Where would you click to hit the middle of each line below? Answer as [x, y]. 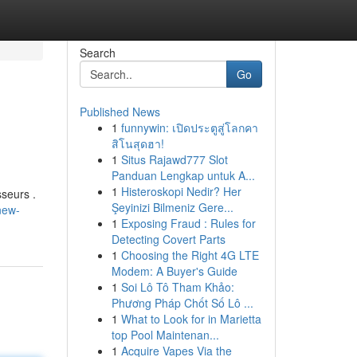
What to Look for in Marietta [191, 319]
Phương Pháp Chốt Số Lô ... [182, 303]
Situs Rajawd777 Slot [174, 159]
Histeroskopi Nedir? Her [181, 191]
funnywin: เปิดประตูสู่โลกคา [189, 127]
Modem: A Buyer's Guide [174, 271]
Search [97, 53]
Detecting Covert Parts [168, 239]
